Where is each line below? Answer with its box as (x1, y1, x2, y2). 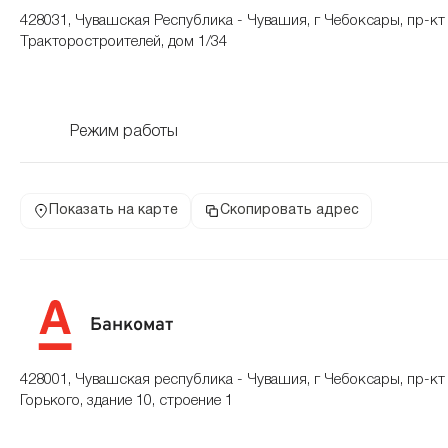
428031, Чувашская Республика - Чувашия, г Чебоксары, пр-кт (20, 14, 445, 28)
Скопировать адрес (220, 204, 359, 217)
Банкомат (90, 313, 173, 337)
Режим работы (70, 125, 178, 139)
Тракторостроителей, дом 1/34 (20, 35, 227, 49)
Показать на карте (49, 204, 178, 217)
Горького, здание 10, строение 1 (20, 394, 233, 408)
